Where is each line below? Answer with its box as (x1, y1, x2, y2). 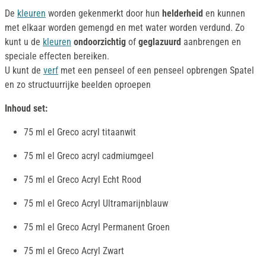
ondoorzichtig (74, 36, 126, 48)
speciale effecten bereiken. (5, 50, 109, 62)
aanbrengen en (181, 36, 241, 48)
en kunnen (203, 8, 245, 20)
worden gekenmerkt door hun (46, 8, 162, 20)
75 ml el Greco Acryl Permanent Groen (24, 221, 170, 233)
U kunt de (5, 65, 43, 77)
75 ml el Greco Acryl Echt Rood (24, 174, 141, 186)
